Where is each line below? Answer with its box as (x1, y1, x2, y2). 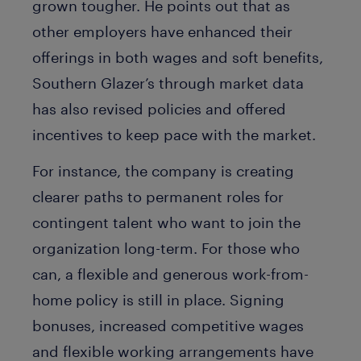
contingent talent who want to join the (32, 213, 301, 231)
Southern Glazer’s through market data (32, 74, 304, 92)
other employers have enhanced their (32, 23, 293, 40)
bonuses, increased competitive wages (32, 316, 304, 334)
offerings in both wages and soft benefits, (32, 48, 323, 66)
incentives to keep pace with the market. (32, 126, 316, 143)
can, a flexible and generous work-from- (32, 264, 309, 283)
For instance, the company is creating (32, 161, 294, 180)
